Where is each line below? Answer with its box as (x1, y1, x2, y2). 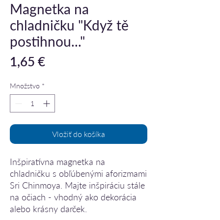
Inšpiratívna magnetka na (10, 156, 105, 167)
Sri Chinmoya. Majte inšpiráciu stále (10, 180, 145, 191)
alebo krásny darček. (10, 203, 87, 214)
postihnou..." (10, 33, 85, 50)
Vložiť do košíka (52, 129, 105, 138)
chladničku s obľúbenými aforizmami (10, 168, 147, 179)
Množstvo (10, 82, 40, 90)
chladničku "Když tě (10, 17, 129, 33)
